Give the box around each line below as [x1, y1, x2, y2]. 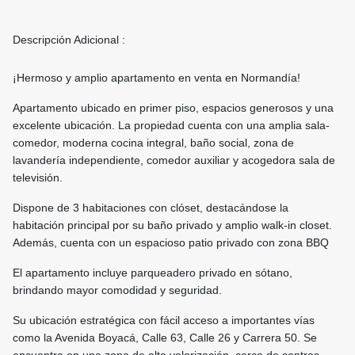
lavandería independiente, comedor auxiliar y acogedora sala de [13, 154, 335, 167]
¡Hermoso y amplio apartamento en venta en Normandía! [13, 71, 300, 85]
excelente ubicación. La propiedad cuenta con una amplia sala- [13, 119, 330, 132]
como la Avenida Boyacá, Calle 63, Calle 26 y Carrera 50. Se [13, 331, 317, 345]
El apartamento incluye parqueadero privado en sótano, [13, 266, 292, 280]
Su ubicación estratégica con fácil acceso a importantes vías [13, 314, 315, 327]
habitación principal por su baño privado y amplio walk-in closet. [13, 219, 332, 232]
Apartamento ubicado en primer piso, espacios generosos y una [13, 101, 334, 115]
